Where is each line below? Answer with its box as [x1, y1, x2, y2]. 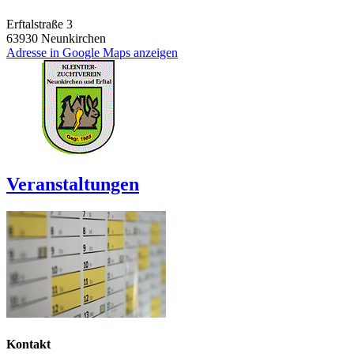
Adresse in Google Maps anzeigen [6, 46, 178, 60]
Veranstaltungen [6, 174, 139, 195]
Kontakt [6, 337, 51, 352]
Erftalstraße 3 [6, 17, 73, 32]
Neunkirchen [41, 32, 106, 46]
